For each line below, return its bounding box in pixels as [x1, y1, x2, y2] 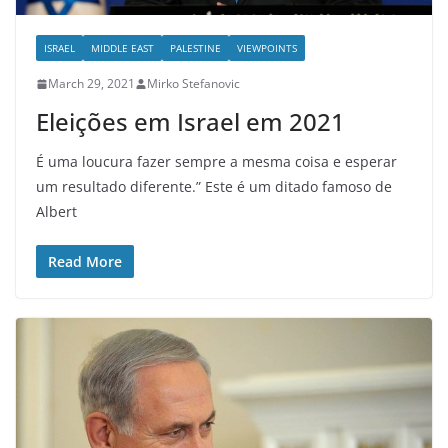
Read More [48, 252, 122, 272]
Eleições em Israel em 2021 [36, 105, 345, 139]
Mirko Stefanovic [147, 75, 240, 93]
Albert [36, 202, 77, 222]
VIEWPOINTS [237, 41, 297, 56]
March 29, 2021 [48, 75, 135, 93]
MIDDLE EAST [91, 41, 154, 56]
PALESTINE [170, 41, 221, 56]
